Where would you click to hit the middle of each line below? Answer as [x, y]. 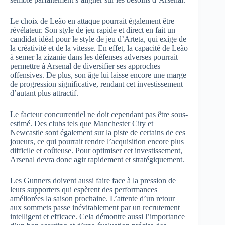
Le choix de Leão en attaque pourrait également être [92, 21]
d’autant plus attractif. [44, 93]
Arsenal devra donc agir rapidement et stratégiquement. [97, 159]
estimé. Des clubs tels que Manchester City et [82, 123]
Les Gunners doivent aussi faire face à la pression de [93, 180]
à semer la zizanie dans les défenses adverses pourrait [94, 57]
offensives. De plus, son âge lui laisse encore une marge [98, 75]
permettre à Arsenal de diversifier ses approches [85, 66]
